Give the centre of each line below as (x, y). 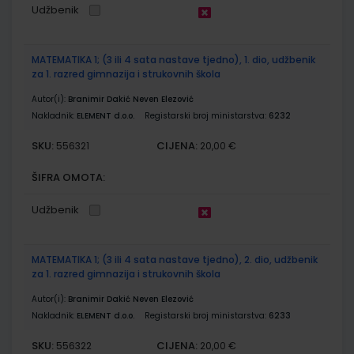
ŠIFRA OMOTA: (68, 177)
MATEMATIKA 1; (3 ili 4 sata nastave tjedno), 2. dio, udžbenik (175, 259)
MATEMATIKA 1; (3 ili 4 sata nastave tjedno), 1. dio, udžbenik (173, 59)
